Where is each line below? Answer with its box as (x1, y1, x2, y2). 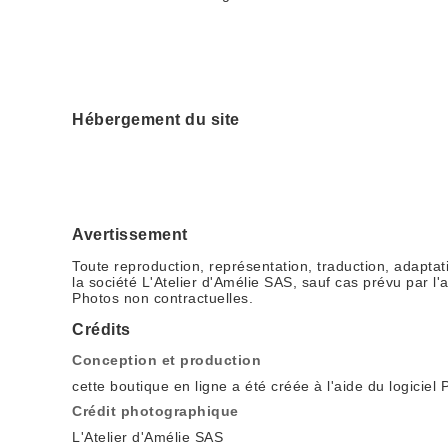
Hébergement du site (72, 111, 240, 128)
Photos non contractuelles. (72, 290, 253, 306)
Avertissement (72, 226, 188, 243)
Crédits (72, 321, 131, 338)
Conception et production (72, 352, 261, 368)
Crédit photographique (72, 403, 239, 419)
